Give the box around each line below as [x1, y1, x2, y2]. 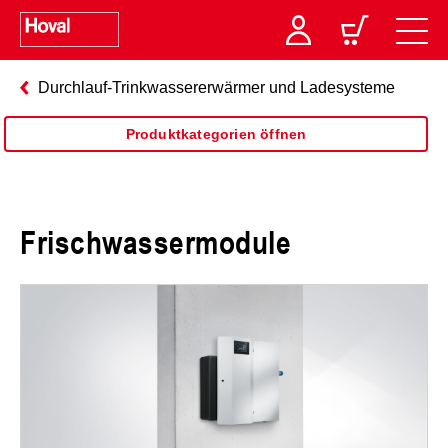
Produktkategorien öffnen [125, 126, 307, 142]
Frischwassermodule [20, 218, 291, 264]
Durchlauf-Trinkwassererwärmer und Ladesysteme [38, 79, 396, 96]
